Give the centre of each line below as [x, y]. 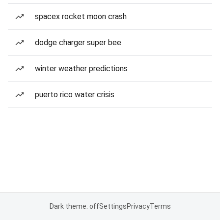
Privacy [138, 206]
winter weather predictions [81, 69]
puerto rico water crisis [75, 95]
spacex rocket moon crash [81, 16]
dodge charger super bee [78, 42]
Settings [113, 206]
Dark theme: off [74, 206]
